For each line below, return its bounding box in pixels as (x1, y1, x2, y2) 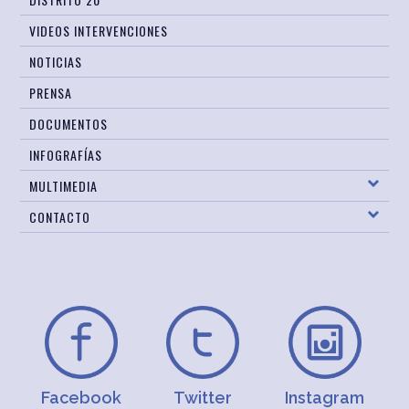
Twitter (173, 387, 232, 407)
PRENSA (29, 82, 73, 102)
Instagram (284, 387, 364, 407)
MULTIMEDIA (29, 175, 99, 195)
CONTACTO (29, 206, 91, 226)
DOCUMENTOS (29, 113, 109, 133)
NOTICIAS (29, 51, 83, 71)
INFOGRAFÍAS (29, 144, 103, 164)
